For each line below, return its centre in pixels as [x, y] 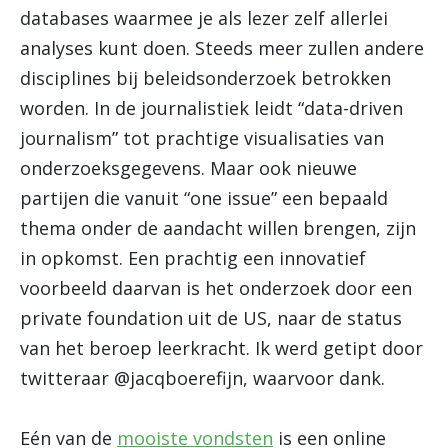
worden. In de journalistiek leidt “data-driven [211, 108]
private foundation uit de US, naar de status [211, 318]
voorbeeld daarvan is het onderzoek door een [216, 288]
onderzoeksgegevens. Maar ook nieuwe [188, 168]
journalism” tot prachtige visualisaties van [202, 138]
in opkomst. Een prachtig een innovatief [193, 258]
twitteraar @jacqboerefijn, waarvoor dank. [202, 378]
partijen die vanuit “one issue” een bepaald [204, 198]
